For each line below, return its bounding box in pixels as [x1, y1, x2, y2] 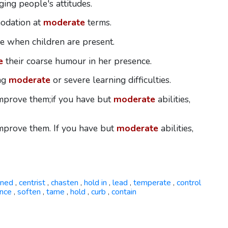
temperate [133, 177, 171, 188]
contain [111, 186, 136, 197]
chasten [50, 177, 78, 188]
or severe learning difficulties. [50, 74, 171, 87]
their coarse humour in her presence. [3, 54, 152, 67]
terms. [84, 16, 111, 29]
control [176, 177, 201, 188]
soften [17, 186, 41, 197]
